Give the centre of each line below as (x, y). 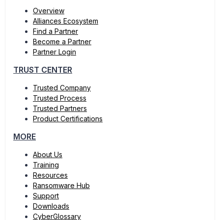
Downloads (51, 206)
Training (46, 165)
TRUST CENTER (43, 70)
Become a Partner (62, 41)
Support (46, 196)
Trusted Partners (60, 108)
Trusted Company (62, 88)
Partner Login (55, 52)
